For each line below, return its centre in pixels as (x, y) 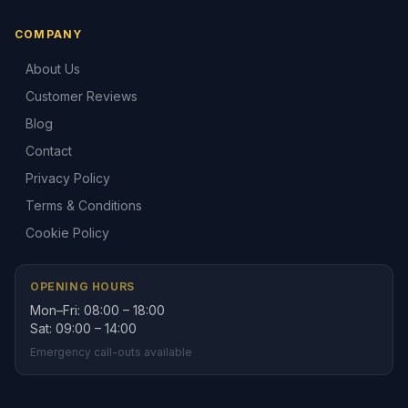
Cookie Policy (67, 233)
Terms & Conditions (84, 205)
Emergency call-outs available (111, 352)
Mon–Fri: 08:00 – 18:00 (97, 310)
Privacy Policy (68, 178)
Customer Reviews (82, 96)
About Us (53, 69)
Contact (49, 151)
